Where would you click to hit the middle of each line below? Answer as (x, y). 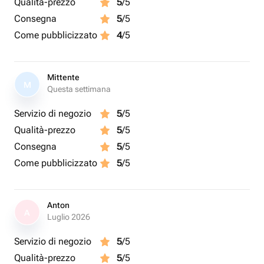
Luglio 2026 (69, 217)
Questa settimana (79, 89)
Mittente (63, 77)
